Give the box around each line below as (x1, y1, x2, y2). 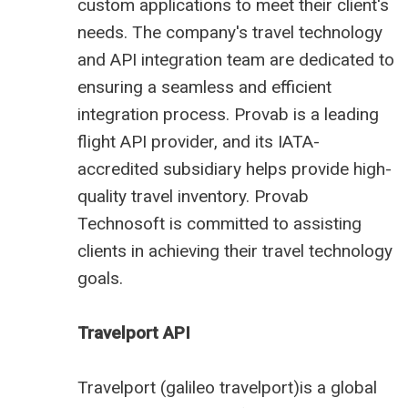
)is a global (293, 377, 377, 399)
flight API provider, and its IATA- (77, 131, 320, 153)
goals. (77, 268, 123, 290)
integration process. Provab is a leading (77, 104, 379, 126)
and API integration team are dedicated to (77, 49, 394, 71)
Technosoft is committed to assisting (77, 213, 362, 235)
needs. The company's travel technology (77, 22, 382, 44)
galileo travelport (166, 377, 293, 399)
